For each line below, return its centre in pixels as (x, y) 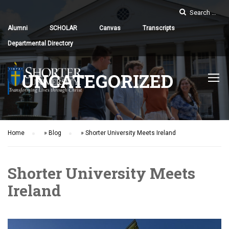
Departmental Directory (40, 43)
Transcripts (159, 28)
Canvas (110, 28)
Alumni (18, 28)
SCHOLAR (63, 28)
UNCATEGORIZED (97, 81)
